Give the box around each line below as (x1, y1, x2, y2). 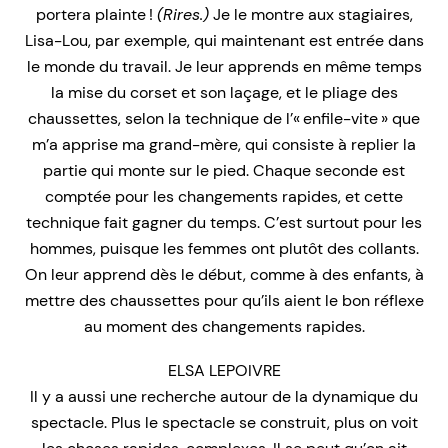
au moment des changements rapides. (83, 315, 365, 337)
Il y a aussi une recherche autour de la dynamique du (30, 385, 418, 407)
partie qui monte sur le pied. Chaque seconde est (43, 159, 405, 181)
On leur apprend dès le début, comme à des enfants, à (24, 263, 424, 285)
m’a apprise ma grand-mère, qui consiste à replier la (32, 133, 416, 155)
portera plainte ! (35, 3, 157, 25)
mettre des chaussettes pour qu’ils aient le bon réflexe (24, 289, 424, 311)
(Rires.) (156, 3, 209, 25)
